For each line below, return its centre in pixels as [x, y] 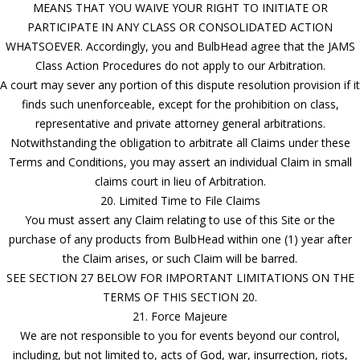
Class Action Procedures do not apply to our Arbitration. [180, 65]
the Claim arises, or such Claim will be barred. [180, 258]
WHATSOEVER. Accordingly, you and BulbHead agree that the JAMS [180, 46]
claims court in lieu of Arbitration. [180, 181]
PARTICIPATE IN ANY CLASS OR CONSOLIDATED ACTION [180, 27]
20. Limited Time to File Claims [180, 200]
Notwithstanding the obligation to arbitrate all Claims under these [180, 142]
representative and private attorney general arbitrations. [180, 123]
